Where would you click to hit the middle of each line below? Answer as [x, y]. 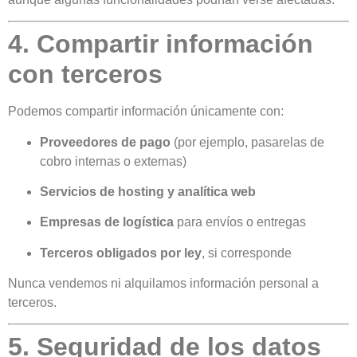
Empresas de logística [107, 222]
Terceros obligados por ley [121, 253]
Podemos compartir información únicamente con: [146, 112]
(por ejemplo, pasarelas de [247, 142]
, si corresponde [247, 253]
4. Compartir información [161, 44]
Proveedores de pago [105, 142]
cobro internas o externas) [113, 161]
